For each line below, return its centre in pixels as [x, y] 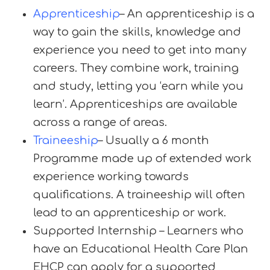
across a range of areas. [100, 122]
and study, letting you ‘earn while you [138, 86]
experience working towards [111, 177]
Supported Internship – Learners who [138, 231]
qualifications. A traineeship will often [139, 195]
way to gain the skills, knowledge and [137, 32]
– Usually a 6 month [154, 140]
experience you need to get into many [140, 50]
